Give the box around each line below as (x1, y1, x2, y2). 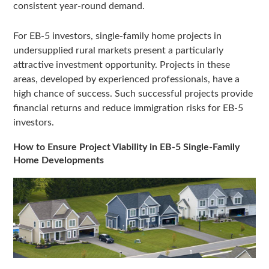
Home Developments (13, 155, 104, 165)
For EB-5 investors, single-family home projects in (13, 31, 222, 41)
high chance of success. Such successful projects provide (13, 88, 253, 98)
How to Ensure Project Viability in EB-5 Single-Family (13, 142, 240, 152)
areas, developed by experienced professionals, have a (13, 74, 240, 84)
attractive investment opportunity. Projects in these (13, 59, 231, 70)
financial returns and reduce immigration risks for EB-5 (13, 103, 244, 113)
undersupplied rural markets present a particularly (13, 45, 224, 55)
